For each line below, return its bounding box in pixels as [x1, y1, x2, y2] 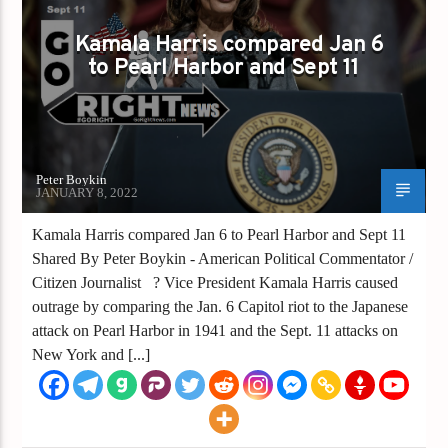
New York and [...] [32, 345, 151, 363]
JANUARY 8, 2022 [36, 184, 139, 200]
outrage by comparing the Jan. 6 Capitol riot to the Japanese [32, 297, 409, 315]
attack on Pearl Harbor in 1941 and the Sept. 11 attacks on [32, 321, 399, 339]
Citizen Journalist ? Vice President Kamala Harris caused [32, 273, 399, 291]
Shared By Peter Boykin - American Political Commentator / [32, 249, 414, 267]
